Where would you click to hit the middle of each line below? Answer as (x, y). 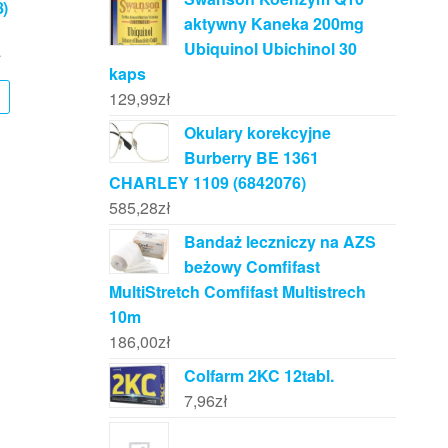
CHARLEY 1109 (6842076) (207, 182)
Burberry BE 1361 (251, 157)
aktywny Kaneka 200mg (273, 23)
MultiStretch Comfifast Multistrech (237, 291)
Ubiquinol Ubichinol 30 (270, 48)
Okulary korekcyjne (257, 132)
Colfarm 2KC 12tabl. (258, 375)
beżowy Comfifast (251, 266)
